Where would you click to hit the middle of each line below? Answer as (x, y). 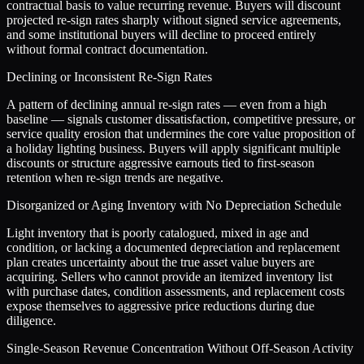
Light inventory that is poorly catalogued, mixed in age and (158, 232)
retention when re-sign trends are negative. (115, 177)
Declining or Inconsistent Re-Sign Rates (109, 76)
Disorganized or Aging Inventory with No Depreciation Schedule (174, 205)
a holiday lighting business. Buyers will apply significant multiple (173, 148)
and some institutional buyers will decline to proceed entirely (161, 34)
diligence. (31, 320)
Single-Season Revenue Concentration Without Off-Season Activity (180, 348)
